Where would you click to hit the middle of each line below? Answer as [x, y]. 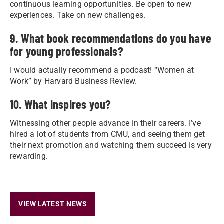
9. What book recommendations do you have [111, 38]
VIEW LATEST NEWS [53, 204]
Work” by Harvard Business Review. [74, 81]
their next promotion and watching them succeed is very [111, 145]
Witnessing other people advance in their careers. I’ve [105, 123]
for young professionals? [67, 51]
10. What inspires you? [61, 104]
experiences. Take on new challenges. [78, 15]
